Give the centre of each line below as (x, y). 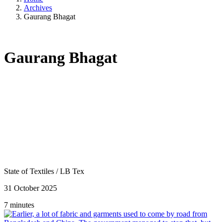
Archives (38, 7)
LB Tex (72, 171)
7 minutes (19, 205)
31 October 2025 (30, 188)
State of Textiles (30, 171)
